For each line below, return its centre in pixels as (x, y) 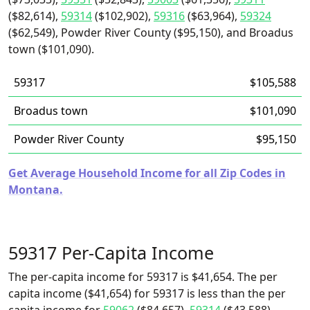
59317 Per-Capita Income (111, 253)
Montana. (36, 190)
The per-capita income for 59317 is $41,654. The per (143, 277)
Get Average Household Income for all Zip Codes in (147, 173)
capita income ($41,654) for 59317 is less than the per (147, 293)
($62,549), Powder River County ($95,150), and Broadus (151, 33)
